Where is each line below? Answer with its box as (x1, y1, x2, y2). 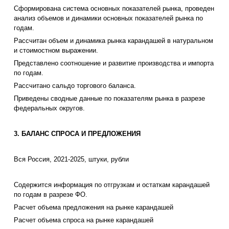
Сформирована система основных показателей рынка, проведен (14, 5, 214, 13)
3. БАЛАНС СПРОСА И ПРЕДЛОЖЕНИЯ (14, 130, 141, 138)
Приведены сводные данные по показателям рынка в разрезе (14, 95, 205, 103)
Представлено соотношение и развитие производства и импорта (14, 59, 214, 67)
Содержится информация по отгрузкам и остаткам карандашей (14, 181, 210, 189)
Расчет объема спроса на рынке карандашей (14, 216, 153, 224)
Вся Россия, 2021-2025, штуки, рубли (14, 155, 129, 164)
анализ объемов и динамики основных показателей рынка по (14, 14, 203, 22)
